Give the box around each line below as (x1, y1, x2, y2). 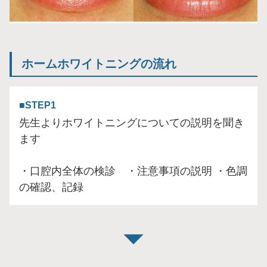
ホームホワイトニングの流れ (21, 57, 176, 70)
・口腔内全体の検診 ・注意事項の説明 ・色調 (19, 164, 247, 177)
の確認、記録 (19, 181, 83, 193)
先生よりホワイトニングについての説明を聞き (19, 116, 244, 129)
